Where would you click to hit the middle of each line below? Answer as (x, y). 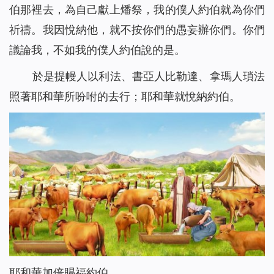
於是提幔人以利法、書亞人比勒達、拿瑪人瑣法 (148, 76)
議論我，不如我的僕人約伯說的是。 (97, 50)
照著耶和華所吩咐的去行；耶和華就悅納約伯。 (125, 97)
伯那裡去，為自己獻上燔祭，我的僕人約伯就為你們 (137, 10)
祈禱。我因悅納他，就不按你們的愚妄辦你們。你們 (137, 30)
